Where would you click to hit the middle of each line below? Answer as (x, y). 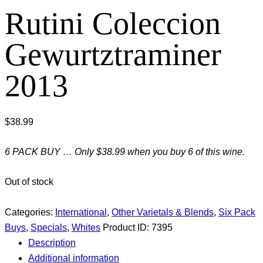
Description (52, 242)
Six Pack (237, 212)
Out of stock (29, 182)
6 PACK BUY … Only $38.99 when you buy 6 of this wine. (125, 152)
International (81, 212)
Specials (49, 227)
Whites (86, 227)
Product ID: (127, 227)
